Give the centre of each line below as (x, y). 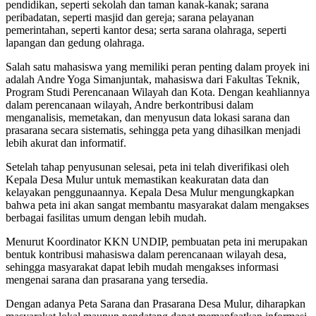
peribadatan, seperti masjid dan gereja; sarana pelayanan (130, 17)
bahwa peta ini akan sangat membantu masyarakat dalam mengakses (157, 205)
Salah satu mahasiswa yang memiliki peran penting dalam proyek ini (158, 66)
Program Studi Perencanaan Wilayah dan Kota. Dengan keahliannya (158, 92)
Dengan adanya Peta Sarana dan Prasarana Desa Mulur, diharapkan (156, 303)
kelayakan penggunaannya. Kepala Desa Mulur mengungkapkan (150, 192)
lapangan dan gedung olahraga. (75, 42)
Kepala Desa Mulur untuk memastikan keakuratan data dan (137, 179)
